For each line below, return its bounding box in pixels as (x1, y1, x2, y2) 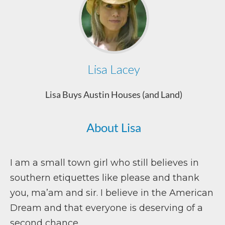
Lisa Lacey (87, 62, 140, 76)
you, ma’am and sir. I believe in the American (10, 187, 213, 198)
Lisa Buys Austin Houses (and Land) (45, 89, 182, 100)
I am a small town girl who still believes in (10, 157, 199, 168)
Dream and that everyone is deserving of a (10, 202, 203, 213)
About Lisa (86, 120, 141, 135)
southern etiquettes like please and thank (10, 172, 199, 183)
